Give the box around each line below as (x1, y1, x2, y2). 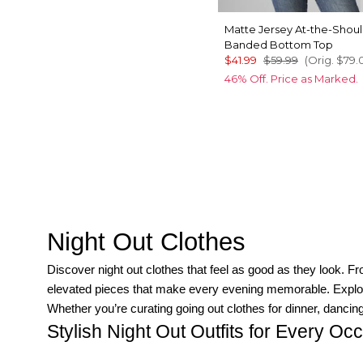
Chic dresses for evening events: (47, 348, 236, 361)
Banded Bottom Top (224, 37, 333, 51)
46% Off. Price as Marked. (224, 71, 358, 85)
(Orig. (305, 53, 334, 66)
